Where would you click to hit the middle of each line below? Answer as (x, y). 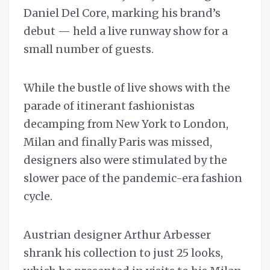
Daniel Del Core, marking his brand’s (122, 13)
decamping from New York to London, (126, 124)
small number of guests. (89, 49)
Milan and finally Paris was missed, (118, 142)
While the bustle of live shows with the (127, 88)
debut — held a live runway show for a (126, 31)
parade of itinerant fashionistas (109, 106)
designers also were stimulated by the (125, 160)
